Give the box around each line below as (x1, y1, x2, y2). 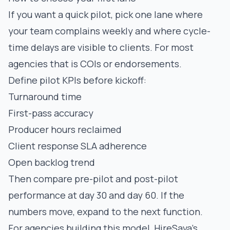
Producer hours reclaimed (8, 123, 122, 136)
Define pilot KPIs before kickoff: (8, 74, 146, 86)
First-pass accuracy (8, 107, 93, 119)
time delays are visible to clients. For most (8, 41, 194, 53)
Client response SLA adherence (8, 140, 147, 152)
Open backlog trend (8, 156, 95, 168)
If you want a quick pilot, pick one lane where (8, 8, 203, 21)
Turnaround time (8, 90, 82, 103)
